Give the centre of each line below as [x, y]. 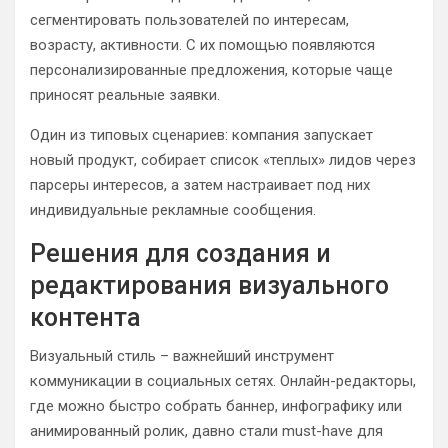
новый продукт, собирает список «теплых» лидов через [223, 160]
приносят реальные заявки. [125, 95]
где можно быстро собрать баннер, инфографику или [216, 406]
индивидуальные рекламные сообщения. [173, 210]
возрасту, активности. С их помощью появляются [202, 45]
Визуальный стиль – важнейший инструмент [182, 356]
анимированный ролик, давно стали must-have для [206, 431]
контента [85, 317]
